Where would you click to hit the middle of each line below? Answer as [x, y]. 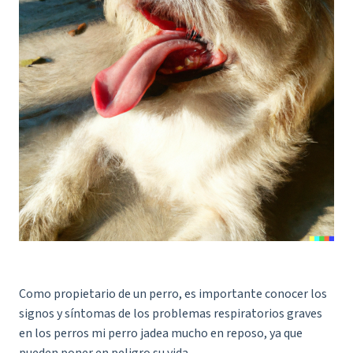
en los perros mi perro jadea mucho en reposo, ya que [161, 333]
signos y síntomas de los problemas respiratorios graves [171, 314]
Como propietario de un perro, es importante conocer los [173, 294]
